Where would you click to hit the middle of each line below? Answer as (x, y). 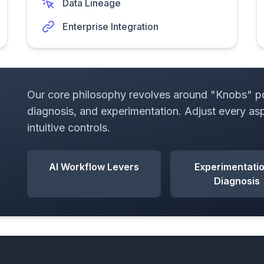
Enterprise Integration (111, 27)
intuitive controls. (68, 128)
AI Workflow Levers (94, 167)
